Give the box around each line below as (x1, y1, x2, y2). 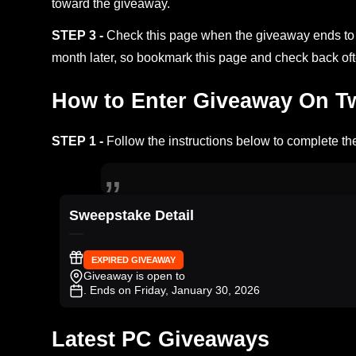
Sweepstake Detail (69, 207, 194, 223)
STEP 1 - (52, 134, 106, 149)
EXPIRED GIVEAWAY (91, 254, 176, 265)
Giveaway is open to (83, 269, 185, 282)
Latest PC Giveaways (52, 326, 269, 351)
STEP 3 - (52, 29, 106, 43)
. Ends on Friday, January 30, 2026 (83, 283, 260, 296)
